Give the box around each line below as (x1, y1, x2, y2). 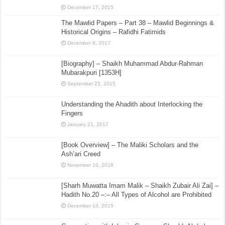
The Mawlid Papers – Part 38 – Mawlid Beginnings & (61, 19, 214, 27)
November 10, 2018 (67, 162, 114, 168)
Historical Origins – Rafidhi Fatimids (61, 28, 166, 36)
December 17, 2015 (67, 4, 114, 10)
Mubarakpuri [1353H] (61, 68, 122, 76)
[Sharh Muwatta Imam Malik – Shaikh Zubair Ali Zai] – (61, 182, 219, 190)
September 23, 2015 (67, 80, 116, 86)
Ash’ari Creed (61, 150, 101, 158)
